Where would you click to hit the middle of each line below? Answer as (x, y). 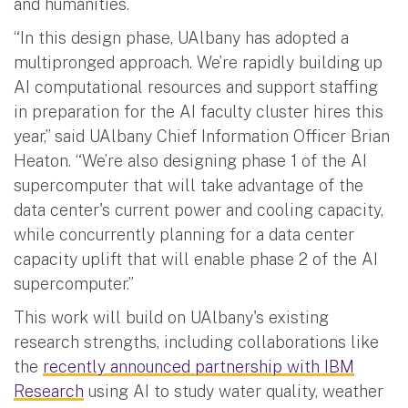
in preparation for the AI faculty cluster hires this (199, 111)
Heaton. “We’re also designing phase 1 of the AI (190, 160)
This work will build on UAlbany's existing (171, 317)
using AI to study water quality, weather (234, 391)
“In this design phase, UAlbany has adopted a (181, 37)
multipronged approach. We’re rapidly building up (198, 62)
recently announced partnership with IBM (199, 366)
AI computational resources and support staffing (196, 87)
